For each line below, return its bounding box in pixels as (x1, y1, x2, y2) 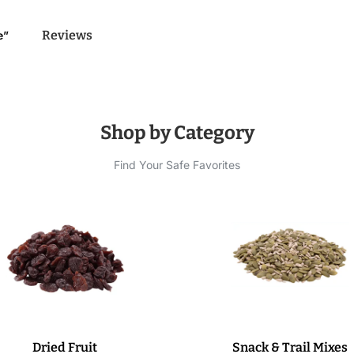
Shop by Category (100, 121, 254, 144)
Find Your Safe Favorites (114, 157, 240, 171)
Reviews (42, 27, 92, 43)
